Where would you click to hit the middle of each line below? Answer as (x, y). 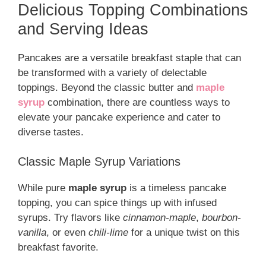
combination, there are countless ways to (137, 102)
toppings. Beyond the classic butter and (107, 87)
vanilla (32, 233)
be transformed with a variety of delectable (112, 72)
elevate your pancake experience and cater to (119, 117)
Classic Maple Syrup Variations (99, 162)
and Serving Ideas (83, 29)
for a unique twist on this (184, 233)
